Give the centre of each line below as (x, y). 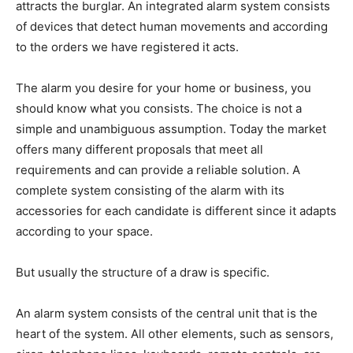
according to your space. (84, 232)
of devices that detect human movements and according (172, 27)
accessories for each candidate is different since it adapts (176, 211)
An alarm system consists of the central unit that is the (167, 314)
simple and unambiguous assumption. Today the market (171, 129)
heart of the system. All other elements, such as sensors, (175, 334)
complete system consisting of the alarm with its (150, 191)
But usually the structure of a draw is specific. (143, 273)
